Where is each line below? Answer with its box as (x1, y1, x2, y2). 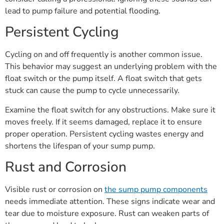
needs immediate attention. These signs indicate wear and (5, 196, 215, 207)
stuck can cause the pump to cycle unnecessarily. (5, 85, 179, 96)
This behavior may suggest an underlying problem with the (5, 61, 217, 72)
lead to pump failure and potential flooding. (5, 5, 160, 17)
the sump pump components (104, 184, 207, 195)
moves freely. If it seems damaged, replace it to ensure (5, 116, 202, 127)
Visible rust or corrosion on (5, 184, 104, 195)
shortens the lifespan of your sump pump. (5, 140, 155, 151)
